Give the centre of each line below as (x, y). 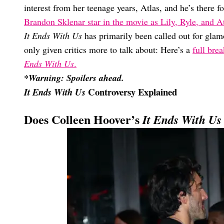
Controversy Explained (131, 92)
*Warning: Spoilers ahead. (74, 78)
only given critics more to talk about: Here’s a (108, 50)
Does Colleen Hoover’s (83, 119)
